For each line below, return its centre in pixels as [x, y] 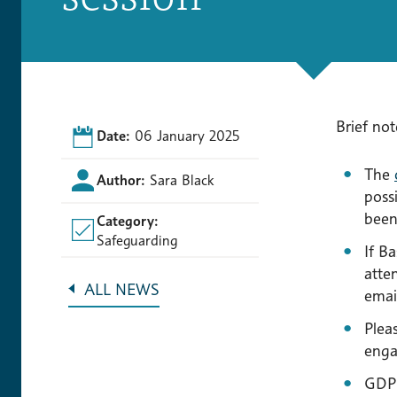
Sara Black [182, 180]
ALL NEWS [122, 290]
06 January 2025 [187, 136]
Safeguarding [137, 240]
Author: [121, 180]
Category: [128, 221]
